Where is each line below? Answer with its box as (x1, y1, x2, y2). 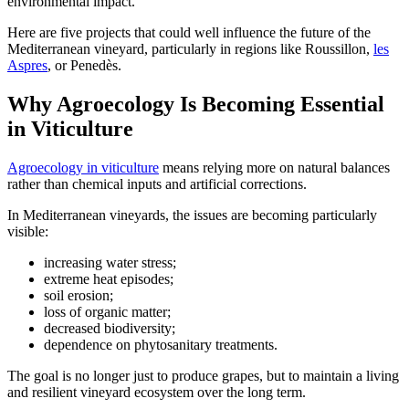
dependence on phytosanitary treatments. (44, 336, 278, 352)
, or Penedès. (47, 57, 121, 73)
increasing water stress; (44, 254, 176, 270)
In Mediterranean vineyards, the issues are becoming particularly (7, 206, 377, 223)
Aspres (7, 57, 47, 73)
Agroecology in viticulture (7, 159, 159, 175)
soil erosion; (44, 287, 113, 303)
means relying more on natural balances (159, 159, 390, 175)
